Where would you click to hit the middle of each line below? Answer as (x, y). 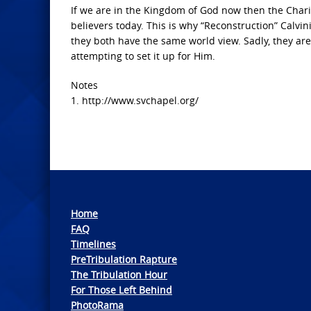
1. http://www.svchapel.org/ (135, 101)
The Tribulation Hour (119, 275)
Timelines (93, 244)
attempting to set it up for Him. (143, 56)
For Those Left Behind (121, 290)
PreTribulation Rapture (124, 260)
